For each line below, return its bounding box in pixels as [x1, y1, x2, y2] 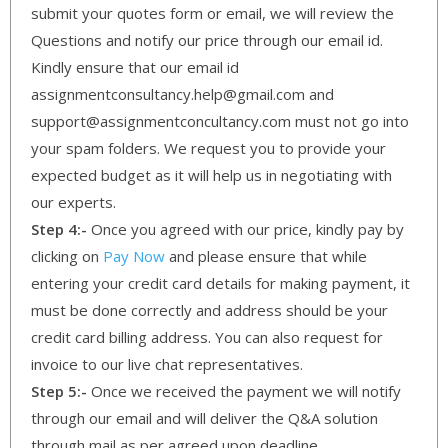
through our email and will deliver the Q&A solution [31, 407, 378, 428]
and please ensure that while [165, 245, 367, 266]
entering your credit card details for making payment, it [31, 272, 410, 293]
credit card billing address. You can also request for [31, 326, 383, 347]
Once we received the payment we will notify [87, 380, 401, 401]
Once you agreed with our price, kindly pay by [87, 218, 404, 239]
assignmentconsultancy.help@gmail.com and [31, 83, 334, 104]
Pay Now [103, 245, 165, 266]
